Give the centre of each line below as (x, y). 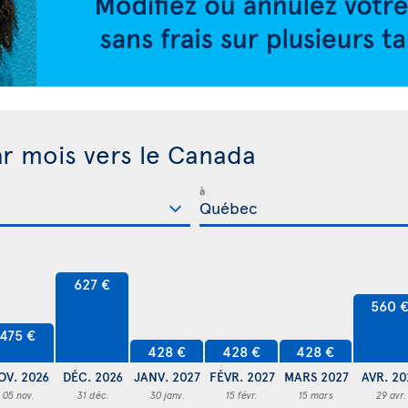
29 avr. (391, 394)
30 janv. (167, 394)
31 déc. (93, 394)
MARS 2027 (316, 376)
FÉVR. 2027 (242, 376)
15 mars (316, 394)
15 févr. (242, 394)
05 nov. (18, 394)
